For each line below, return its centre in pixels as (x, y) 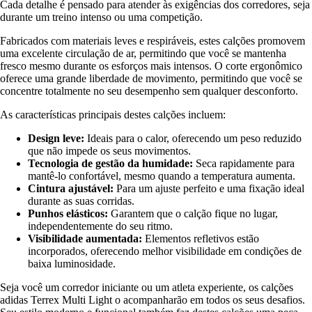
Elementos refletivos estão (201, 238)
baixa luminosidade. (72, 263)
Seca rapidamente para (244, 163)
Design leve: (56, 138)
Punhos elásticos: (68, 213)
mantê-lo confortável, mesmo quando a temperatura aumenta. (162, 175)
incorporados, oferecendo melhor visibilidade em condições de (165, 251)
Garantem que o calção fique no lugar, (193, 213)
